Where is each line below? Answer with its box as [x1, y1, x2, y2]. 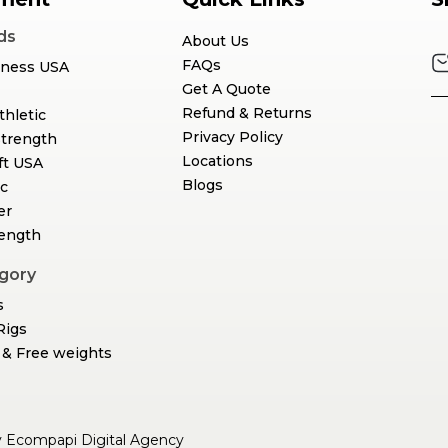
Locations [181, 152, 253, 171]
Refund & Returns [181, 104, 312, 123]
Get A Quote [181, 80, 271, 99]
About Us [181, 32, 249, 51]
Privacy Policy [181, 128, 283, 147]
